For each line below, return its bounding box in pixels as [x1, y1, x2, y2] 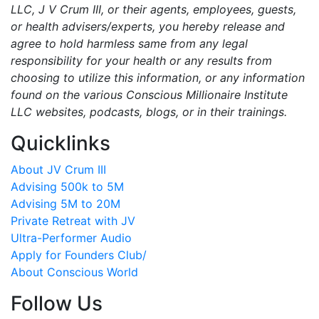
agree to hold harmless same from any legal [11, 36, 248, 51]
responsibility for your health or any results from [11, 53, 272, 68]
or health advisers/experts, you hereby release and [11, 19, 285, 33]
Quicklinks [11, 130, 110, 155]
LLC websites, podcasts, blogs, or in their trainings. [11, 104, 287, 119]
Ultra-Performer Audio [11, 230, 132, 245]
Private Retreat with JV [11, 213, 135, 228]
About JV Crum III [11, 162, 106, 177]
